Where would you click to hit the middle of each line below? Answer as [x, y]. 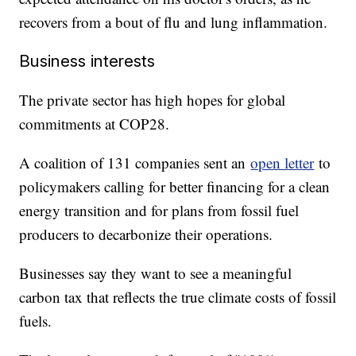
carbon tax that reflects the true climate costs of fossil [178, 297]
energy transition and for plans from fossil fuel [159, 211]
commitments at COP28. [95, 124]
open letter [282, 163]
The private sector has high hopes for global [153, 100]
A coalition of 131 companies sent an [135, 163]
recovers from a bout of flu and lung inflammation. [174, 22]
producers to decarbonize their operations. [146, 234]
